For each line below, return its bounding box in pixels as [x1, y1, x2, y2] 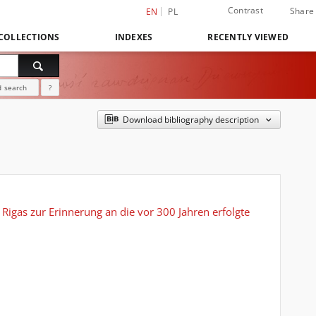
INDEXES [114, 31, 153, 43]
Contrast [227, 4, 263, 16]
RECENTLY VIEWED [207, 31, 288, 43]
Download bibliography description [123, 114, 260, 126]
